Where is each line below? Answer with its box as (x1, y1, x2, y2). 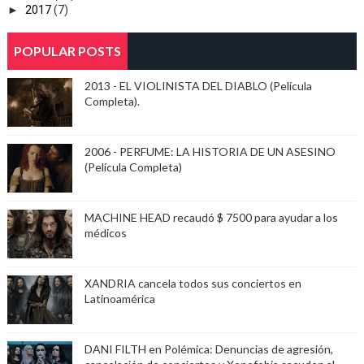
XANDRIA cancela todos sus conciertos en (84, 276, 301, 291)
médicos (84, 226, 127, 240)
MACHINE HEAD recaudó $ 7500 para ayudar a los (84, 210, 338, 225)
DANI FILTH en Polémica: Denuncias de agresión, (84, 342, 333, 357)
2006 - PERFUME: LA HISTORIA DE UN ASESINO (84, 145, 336, 159)
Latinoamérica (84, 292, 155, 306)
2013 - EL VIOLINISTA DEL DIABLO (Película (84, 79, 312, 93)
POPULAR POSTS (13, 43, 121, 59)
